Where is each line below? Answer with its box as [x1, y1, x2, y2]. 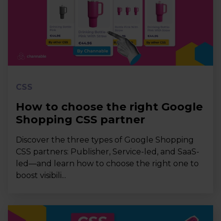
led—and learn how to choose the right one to [16, 159, 199, 168]
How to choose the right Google [16, 100, 203, 113]
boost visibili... [16, 171, 66, 180]
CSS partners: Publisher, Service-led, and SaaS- [16, 147, 199, 156]
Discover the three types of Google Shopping [16, 135, 194, 145]
